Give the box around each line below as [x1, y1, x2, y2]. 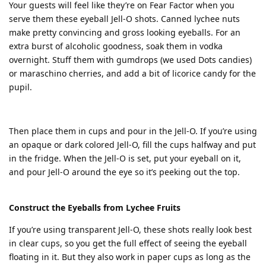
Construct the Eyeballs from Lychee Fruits [9, 202, 180, 213]
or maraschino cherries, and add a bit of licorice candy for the [9, 68, 256, 79]
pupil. [9, 81, 32, 93]
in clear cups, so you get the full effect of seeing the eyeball [9, 237, 247, 249]
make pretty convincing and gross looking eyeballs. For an [9, 27, 240, 38]
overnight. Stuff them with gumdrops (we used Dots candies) [9, 54, 252, 65]
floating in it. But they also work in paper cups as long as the [9, 251, 251, 262]
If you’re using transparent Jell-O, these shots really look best [9, 224, 252, 235]
